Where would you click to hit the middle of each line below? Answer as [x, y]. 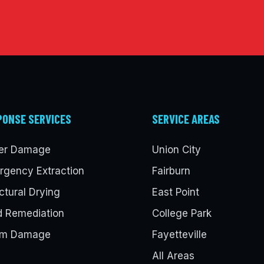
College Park [181, 214]
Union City [176, 150]
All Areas [173, 256]
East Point [175, 192]
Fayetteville [179, 235]
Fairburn [171, 171]
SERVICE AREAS [186, 119]
